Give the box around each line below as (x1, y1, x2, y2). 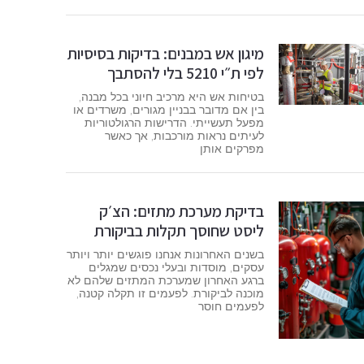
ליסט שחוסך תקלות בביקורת (93, 220, 264, 242)
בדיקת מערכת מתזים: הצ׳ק (98, 201, 264, 223)
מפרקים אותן (199, 141, 264, 156)
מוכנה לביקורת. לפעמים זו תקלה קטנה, (76, 286, 264, 301)
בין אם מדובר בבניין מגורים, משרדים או (72, 102, 264, 117)
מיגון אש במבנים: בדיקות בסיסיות (67, 42, 264, 64)
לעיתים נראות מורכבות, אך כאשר (104, 128, 264, 143)
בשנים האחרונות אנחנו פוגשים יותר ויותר (66, 247, 264, 262)
